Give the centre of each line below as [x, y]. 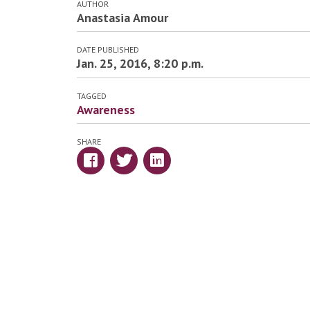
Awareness [106, 109]
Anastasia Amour [122, 18]
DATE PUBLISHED [108, 50]
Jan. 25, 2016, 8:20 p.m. [140, 64]
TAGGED [91, 95]
